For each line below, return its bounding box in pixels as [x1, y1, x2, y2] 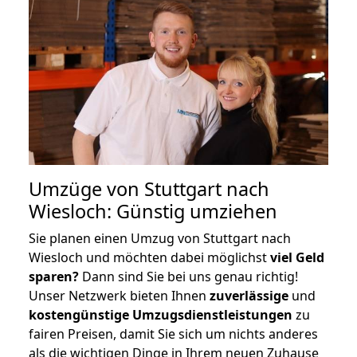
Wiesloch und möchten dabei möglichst [29, 248, 270, 266]
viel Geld [270, 248, 324, 266]
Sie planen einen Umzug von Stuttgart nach [29, 229, 291, 247]
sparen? [29, 267, 79, 285]
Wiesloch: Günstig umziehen [29, 198, 277, 224]
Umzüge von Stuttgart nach [29, 175, 269, 202]
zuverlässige [210, 286, 288, 304]
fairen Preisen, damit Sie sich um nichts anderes [29, 324, 318, 343]
